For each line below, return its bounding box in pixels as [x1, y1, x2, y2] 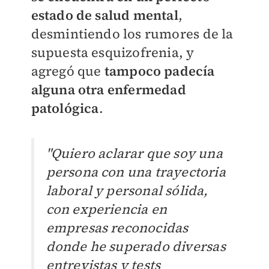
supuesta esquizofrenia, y [31, 43, 195, 61]
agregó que [31, 61, 101, 80]
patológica [31, 98, 99, 117]
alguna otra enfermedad [31, 80, 186, 98]
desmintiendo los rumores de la [31, 24, 234, 43]
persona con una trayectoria [46, 162, 226, 181]
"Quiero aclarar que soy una [46, 144, 223, 162]
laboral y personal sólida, [46, 181, 208, 199]
